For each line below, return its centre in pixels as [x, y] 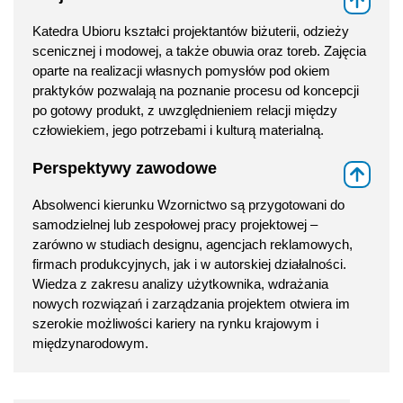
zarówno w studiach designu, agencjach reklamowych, [193, 245]
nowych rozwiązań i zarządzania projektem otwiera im [191, 304]
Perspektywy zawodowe [125, 168]
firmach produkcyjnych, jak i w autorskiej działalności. [189, 264]
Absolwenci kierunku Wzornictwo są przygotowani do [188, 205]
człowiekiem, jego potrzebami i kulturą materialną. [178, 130]
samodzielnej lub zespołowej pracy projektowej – [175, 225]
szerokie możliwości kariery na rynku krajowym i [175, 324]
